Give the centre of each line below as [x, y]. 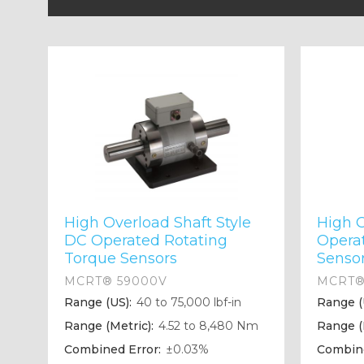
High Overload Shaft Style [157, 223]
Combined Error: [112, 350]
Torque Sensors [120, 259]
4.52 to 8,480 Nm [206, 326]
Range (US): [97, 303]
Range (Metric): [108, 326]
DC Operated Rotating [145, 241]
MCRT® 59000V [115, 282]
